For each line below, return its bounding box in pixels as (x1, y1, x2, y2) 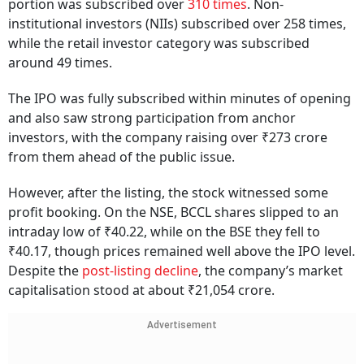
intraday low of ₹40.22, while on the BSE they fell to (8, 223, 320, 241)
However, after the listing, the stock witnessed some (8, 184, 328, 202)
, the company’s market (198, 262, 343, 280)
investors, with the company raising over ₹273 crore (8, 128, 327, 147)
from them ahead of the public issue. (8, 148, 235, 167)
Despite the (8, 262, 82, 280)
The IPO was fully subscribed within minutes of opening (8, 89, 351, 108)
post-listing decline (82, 262, 198, 280)
